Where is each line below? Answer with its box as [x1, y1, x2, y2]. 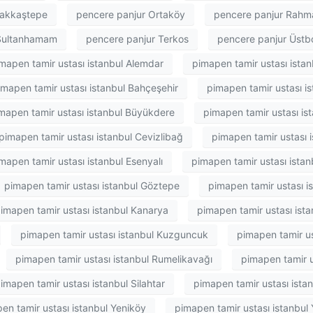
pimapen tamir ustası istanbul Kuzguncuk [20, 228, 208, 241]
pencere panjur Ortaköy [76, 8, 185, 20]
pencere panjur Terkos [86, 33, 189, 45]
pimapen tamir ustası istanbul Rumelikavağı [15, 253, 212, 265]
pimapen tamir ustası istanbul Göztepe [4, 180, 180, 192]
